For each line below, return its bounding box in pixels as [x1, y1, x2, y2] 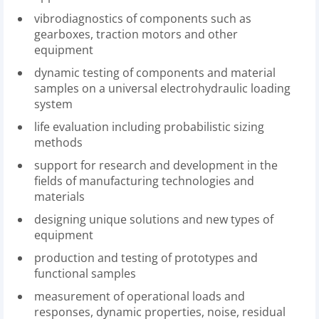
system [34, 96, 73, 112]
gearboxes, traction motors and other [34, 26, 238, 42]
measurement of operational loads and [34, 288, 245, 304]
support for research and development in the [34, 157, 278, 173]
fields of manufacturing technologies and [34, 173, 254, 189]
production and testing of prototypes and [34, 250, 258, 266]
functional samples [34, 266, 136, 281]
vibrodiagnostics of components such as [34, 11, 251, 26]
